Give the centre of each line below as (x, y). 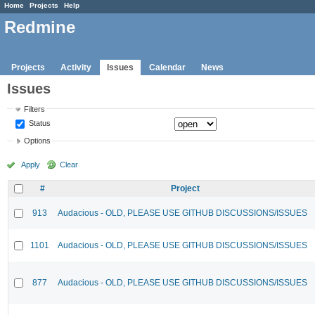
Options (38, 141)
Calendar (167, 67)
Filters (35, 109)
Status (39, 123)
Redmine (40, 27)
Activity (76, 67)
